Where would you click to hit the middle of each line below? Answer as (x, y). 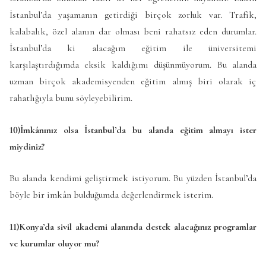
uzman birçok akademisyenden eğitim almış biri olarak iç (133, 81)
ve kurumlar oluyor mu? (56, 243)
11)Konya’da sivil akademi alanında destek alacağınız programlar (133, 227)
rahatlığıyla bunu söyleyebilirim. (71, 98)
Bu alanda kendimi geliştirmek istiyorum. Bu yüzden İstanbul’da (133, 178)
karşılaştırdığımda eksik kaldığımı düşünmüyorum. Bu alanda (133, 64)
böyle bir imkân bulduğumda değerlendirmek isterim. (111, 195)
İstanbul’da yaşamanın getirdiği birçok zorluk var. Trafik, (133, 15)
